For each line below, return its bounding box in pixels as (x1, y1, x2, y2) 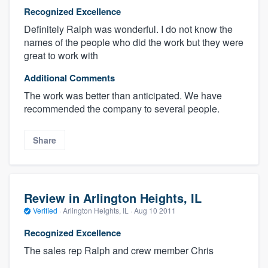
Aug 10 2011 (134, 205, 176, 215)
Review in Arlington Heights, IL (24, 188, 202, 206)
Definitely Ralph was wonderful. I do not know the (24, 22, 233, 36)
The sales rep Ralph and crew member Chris (24, 243, 214, 258)
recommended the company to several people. (24, 101, 220, 115)
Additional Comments (24, 71, 115, 84)
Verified (31, 205, 59, 215)
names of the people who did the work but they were (24, 35, 243, 49)
